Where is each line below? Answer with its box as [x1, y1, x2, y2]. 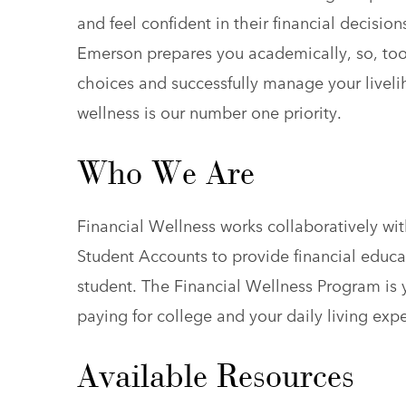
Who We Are [76, 153, 255, 194]
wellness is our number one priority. [76, 100, 342, 124]
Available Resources [76, 356, 354, 397]
